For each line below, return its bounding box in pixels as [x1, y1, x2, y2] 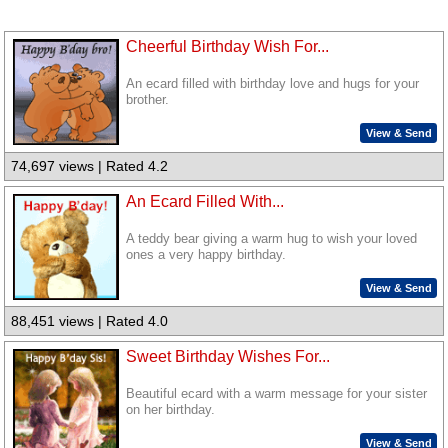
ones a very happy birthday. [126, 248, 287, 263]
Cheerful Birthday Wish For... [126, 38, 330, 56]
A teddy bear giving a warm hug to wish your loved [126, 232, 418, 247]
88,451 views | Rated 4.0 [11, 313, 169, 330]
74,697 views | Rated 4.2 [11, 158, 169, 175]
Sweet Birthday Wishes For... [126, 347, 331, 365]
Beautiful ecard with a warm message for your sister [126, 386, 428, 401]
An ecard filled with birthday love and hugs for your [126, 77, 420, 92]
